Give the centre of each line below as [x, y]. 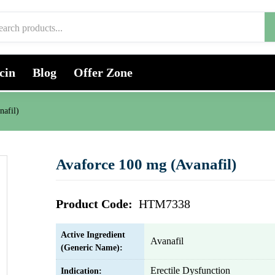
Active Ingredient [93, 235]
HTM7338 [165, 204]
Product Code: [96, 204]
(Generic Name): [92, 248]
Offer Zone [103, 72]
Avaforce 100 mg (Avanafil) [146, 164]
